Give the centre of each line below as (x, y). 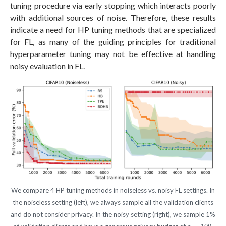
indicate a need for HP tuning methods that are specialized (113, 29)
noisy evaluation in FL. (47, 66)
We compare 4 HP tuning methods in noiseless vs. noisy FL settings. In (113, 190)
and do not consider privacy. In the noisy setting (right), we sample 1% (113, 215)
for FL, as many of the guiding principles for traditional (113, 41)
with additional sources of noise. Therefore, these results (113, 17)
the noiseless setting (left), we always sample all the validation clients (113, 203)
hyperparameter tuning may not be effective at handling (113, 53)
